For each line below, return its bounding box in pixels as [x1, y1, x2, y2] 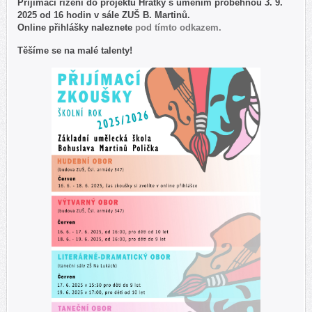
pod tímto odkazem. [135, 22, 221, 33]
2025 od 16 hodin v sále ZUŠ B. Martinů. [17, 10, 190, 21]
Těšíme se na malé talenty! [17, 45, 138, 56]
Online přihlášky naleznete [17, 22, 135, 33]
